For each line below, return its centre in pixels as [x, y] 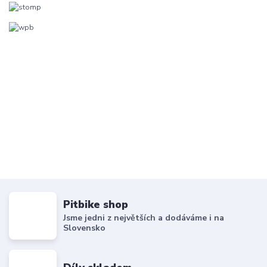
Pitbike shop [96, 205]
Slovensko [85, 228]
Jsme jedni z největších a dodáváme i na [144, 218]
